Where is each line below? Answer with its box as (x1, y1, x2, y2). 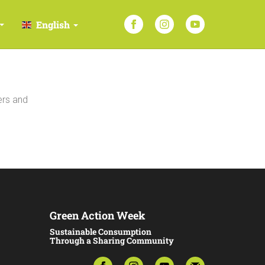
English (36, 18, 70, 31)
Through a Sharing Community (49, 234, 174, 246)
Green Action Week (49, 208, 146, 222)
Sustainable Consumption (49, 225, 151, 237)
